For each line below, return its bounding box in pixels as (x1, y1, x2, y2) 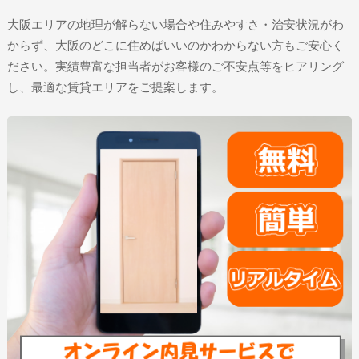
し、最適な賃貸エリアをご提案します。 (6, 80, 224, 95)
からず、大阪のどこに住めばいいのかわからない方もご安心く (6, 38, 344, 53)
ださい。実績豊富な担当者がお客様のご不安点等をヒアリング (6, 59, 344, 74)
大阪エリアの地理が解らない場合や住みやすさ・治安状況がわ (6, 18, 344, 32)
